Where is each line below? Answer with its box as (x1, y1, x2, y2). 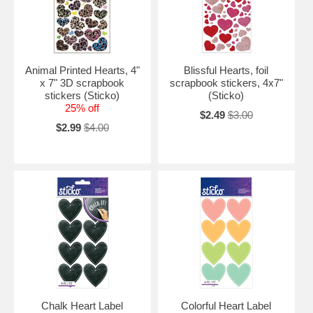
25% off (65, 101, 100, 114)
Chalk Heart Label (41, 299, 124, 312)
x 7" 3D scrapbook (40, 76, 125, 89)
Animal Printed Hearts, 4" (24, 64, 140, 76)
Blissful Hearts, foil (184, 64, 269, 76)
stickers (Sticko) (45, 89, 120, 101)
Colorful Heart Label (181, 299, 272, 312)
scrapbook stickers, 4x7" (169, 76, 283, 89)
